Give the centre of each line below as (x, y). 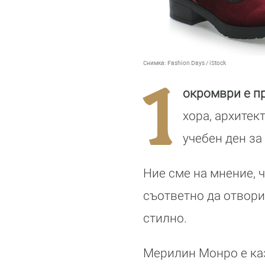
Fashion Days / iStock (197, 62)
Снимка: (155, 62)
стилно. (167, 218)
